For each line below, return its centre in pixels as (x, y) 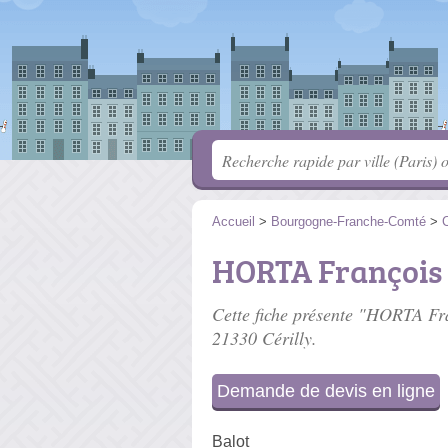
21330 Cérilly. (264, 338)
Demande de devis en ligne (326, 391)
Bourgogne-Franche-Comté (348, 221)
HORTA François (327, 271)
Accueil (233, 221)
